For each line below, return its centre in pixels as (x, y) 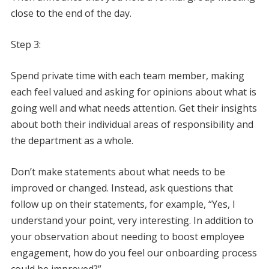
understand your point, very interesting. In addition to (132, 220)
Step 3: (26, 44)
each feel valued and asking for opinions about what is (133, 92)
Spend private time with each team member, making (127, 75)
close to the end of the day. (72, 13)
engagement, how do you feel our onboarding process (134, 252)
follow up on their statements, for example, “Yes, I (123, 204)
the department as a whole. (72, 140)
